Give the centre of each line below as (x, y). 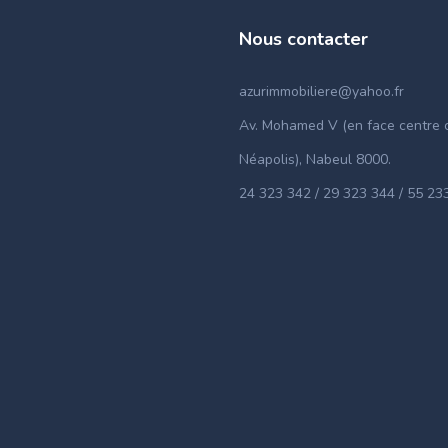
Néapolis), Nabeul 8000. (315, 159)
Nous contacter (303, 39)
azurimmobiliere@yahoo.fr (321, 91)
